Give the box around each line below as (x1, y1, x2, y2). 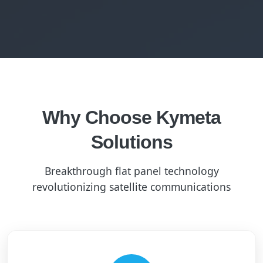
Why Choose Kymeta (42, 107, 221, 128)
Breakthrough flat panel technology (44, 164, 219, 178)
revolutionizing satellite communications (32, 180, 231, 194)
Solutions (90, 131, 173, 153)
